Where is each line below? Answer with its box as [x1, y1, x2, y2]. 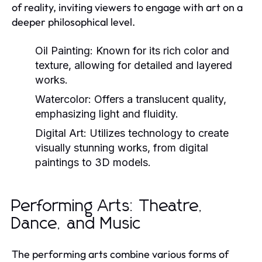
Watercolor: [35, 92, 91, 105]
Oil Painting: [35, 44, 93, 57]
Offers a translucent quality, [91, 92, 226, 105]
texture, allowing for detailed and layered [35, 58, 232, 71]
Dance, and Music [12, 215, 142, 232]
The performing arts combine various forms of [12, 247, 229, 261]
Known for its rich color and [93, 44, 229, 57]
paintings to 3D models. [35, 156, 151, 168]
